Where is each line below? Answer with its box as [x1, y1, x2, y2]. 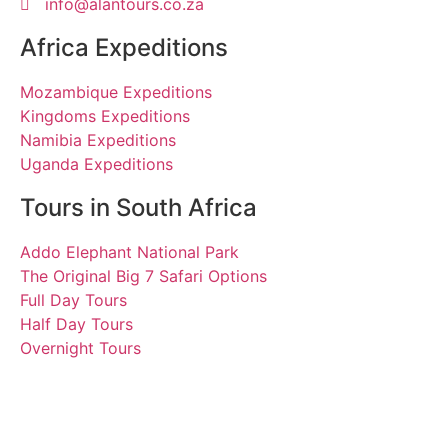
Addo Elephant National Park [20, 242, 239, 263]
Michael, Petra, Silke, [20, 376, 336, 416]
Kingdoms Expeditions [20, 106, 190, 127]
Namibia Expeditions [20, 130, 176, 151]
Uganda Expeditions [20, 154, 173, 175]
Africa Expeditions [20, 33, 228, 63]
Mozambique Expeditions [20, 82, 212, 103]
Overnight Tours [20, 338, 141, 359]
